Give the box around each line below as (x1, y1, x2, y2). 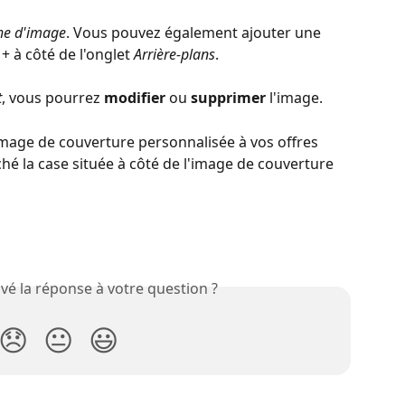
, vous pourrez (2, 88, 104, 108)
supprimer (191, 88, 269, 108)
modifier (104, 88, 169, 108)
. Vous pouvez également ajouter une (66, 23, 325, 43)
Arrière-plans (134, 44, 215, 65)
